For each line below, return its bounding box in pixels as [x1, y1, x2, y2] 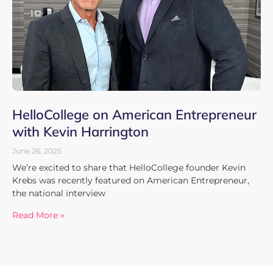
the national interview [12, 187, 105, 199]
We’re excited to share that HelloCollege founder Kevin [12, 161, 246, 173]
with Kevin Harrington [12, 122, 149, 140]
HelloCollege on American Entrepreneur [12, 105, 257, 123]
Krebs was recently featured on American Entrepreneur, [12, 174, 249, 186]
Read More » [12, 209, 65, 221]
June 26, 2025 [12, 146, 62, 155]
